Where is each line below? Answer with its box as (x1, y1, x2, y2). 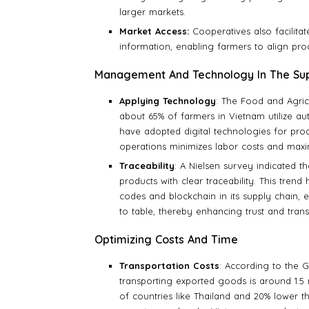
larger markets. (119, 6, 186, 18)
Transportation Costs (119, 260, 219, 272)
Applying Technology (119, 95, 216, 107)
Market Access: (119, 26, 189, 37)
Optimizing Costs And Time (94, 232, 238, 247)
